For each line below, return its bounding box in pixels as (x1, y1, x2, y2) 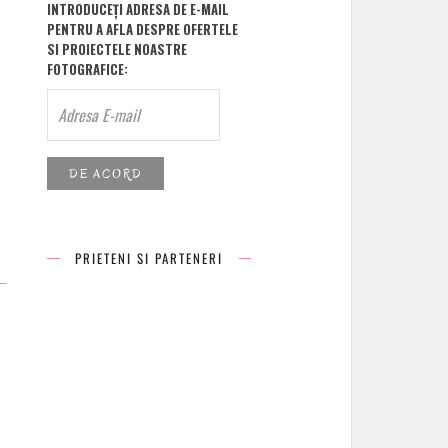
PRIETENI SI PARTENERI (75, 248, 224, 269)
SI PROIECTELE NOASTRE (47, 39, 188, 59)
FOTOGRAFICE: (47, 59, 129, 79)
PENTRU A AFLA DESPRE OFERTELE (47, 19, 239, 39)
